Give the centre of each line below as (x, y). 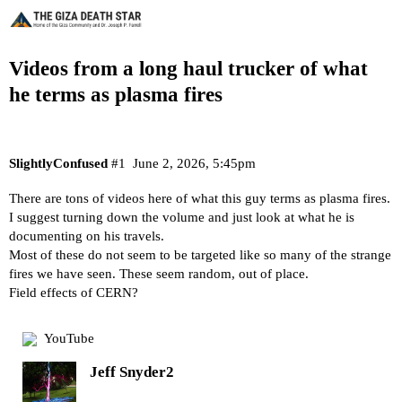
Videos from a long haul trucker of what (188, 68)
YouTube (69, 339)
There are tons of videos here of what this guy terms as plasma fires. (200, 199)
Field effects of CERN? (74, 293)
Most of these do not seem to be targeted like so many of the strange (200, 255)
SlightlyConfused (58, 163)
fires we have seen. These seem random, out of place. (159, 274)
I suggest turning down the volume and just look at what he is (182, 218)
